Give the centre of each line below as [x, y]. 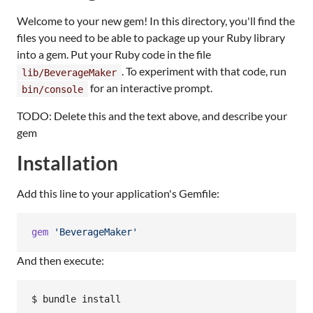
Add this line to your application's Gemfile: [118, 193]
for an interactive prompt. [150, 88]
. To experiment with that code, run [204, 71]
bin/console [52, 89]
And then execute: [60, 260]
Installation [67, 163]
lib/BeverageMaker [69, 72]
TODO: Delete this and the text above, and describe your [152, 116]
